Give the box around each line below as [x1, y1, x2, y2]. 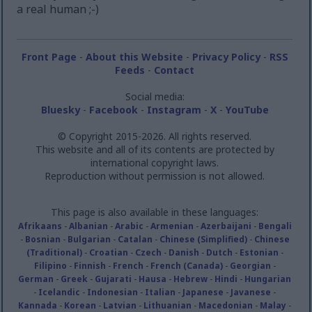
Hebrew [173, 272, 208, 285]
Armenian [150, 219, 194, 232]
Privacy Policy [192, 49, 260, 63]
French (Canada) [150, 259, 223, 272]
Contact [154, 63, 195, 77]
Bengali [258, 219, 292, 232]
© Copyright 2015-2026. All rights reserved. [58, 129, 252, 143]
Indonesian [87, 286, 139, 298]
